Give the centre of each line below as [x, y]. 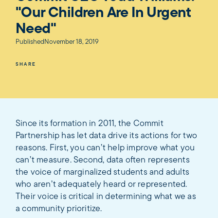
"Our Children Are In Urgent [103, 13]
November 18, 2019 [72, 42]
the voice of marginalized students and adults [103, 173]
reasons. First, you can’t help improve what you [105, 148]
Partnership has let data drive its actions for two [107, 136]
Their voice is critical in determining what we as [106, 197]
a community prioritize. [59, 209]
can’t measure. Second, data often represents [103, 160]
